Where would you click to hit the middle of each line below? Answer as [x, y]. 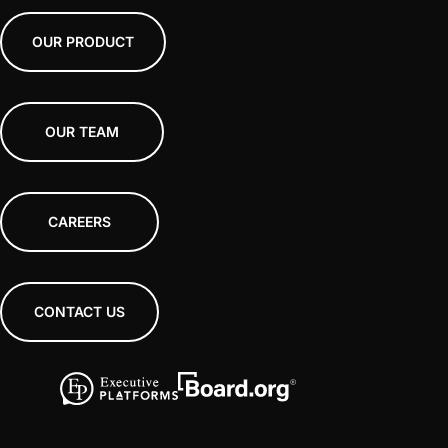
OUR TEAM [82, 131]
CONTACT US [79, 311]
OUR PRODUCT [83, 41]
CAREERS [79, 221]
